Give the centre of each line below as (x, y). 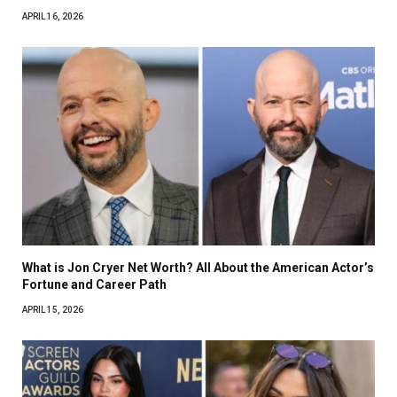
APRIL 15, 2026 (53, 309)
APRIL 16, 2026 (53, 16)
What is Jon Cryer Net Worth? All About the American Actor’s (198, 267)
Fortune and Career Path (94, 284)
